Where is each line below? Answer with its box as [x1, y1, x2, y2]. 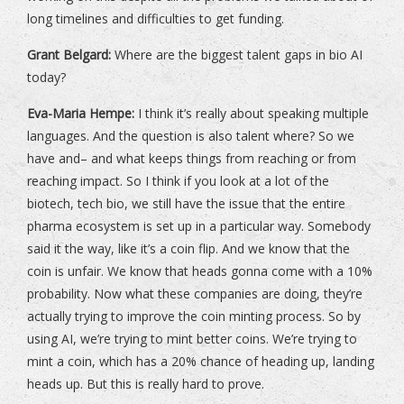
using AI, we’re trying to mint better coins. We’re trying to [27, 330, 357, 348]
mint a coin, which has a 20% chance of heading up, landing [27, 353, 374, 371]
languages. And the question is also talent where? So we [27, 127, 354, 145]
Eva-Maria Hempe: [27, 105, 134, 123]
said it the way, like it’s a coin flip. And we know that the [27, 240, 350, 258]
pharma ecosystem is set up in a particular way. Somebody [27, 217, 371, 235]
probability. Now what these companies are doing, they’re [27, 285, 363, 303]
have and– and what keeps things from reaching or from [27, 150, 356, 168]
